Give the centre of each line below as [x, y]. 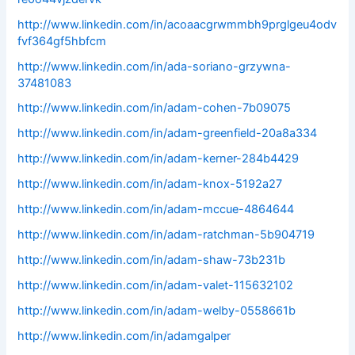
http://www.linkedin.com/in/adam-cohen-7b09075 [155, 108]
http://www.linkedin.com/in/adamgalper [124, 336]
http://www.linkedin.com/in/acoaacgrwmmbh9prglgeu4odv [177, 24]
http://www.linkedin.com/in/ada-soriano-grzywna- [155, 66]
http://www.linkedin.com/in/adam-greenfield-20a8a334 [168, 134]
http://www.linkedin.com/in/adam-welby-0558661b [157, 310]
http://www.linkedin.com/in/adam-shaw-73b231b [152, 260]
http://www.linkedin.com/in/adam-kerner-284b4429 [158, 159]
